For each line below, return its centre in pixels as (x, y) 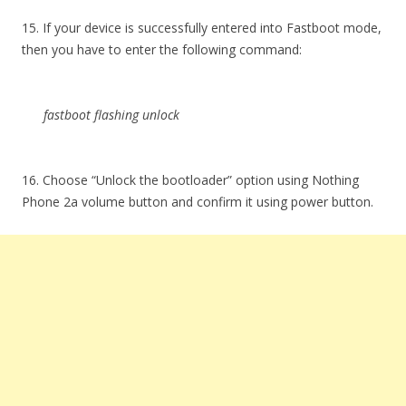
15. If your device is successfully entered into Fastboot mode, (202, 28)
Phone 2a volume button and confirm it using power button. (198, 202)
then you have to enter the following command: (162, 49)
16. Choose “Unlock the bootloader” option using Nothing (190, 180)
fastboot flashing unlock (111, 115)
